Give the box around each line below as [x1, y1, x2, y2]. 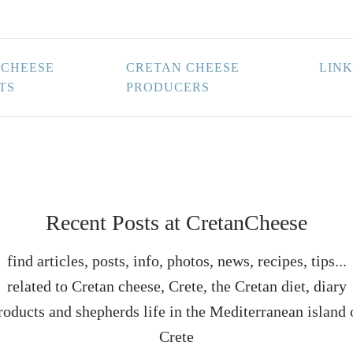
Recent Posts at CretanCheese [46, 210, 307, 235]
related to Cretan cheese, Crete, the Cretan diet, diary [6, 277, 347, 295]
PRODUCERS [126, 80, 210, 94]
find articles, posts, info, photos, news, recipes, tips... [6, 252, 347, 269]
